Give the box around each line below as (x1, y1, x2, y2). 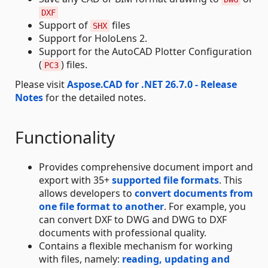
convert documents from (135, 186, 253, 200)
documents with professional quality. (39, 226, 206, 239)
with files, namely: (39, 252, 122, 266)
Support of (39, 18, 90, 32)
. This (219, 173, 242, 187)
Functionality (15, 125, 115, 148)
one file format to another (39, 199, 164, 213)
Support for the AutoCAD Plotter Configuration (39, 44, 252, 58)
